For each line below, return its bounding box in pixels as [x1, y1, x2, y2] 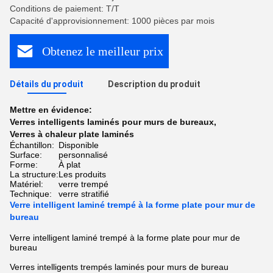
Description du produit [108, 79, 200, 89]
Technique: [10, 189, 52, 199]
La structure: [10, 169, 58, 179]
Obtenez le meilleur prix [42, 44, 163, 58]
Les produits [58, 169, 106, 179]
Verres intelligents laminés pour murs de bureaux [10, 117, 214, 127]
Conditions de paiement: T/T [10, 4, 119, 13]
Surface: [10, 150, 42, 160]
